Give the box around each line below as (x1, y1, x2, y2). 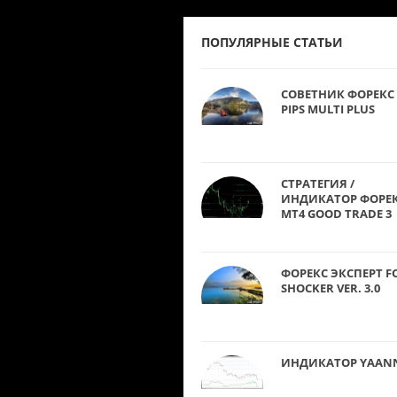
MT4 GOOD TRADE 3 (281, 205, 392, 222)
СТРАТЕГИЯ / (281, 175, 354, 191)
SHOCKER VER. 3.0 (281, 279, 380, 296)
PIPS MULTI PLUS (281, 100, 375, 117)
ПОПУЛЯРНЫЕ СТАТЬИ (201, 33, 343, 51)
